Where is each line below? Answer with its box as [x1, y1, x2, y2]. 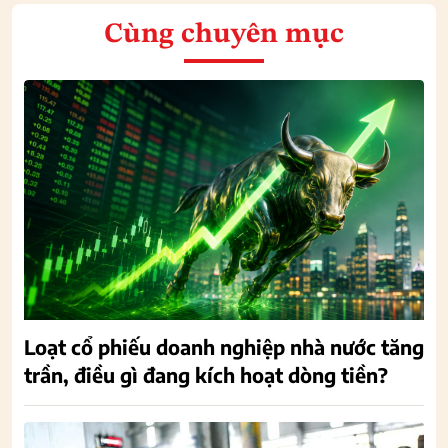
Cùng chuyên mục [104, 20, 344, 49]
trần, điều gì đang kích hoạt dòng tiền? [24, 361, 388, 387]
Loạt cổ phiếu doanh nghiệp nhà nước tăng [24, 333, 424, 359]
